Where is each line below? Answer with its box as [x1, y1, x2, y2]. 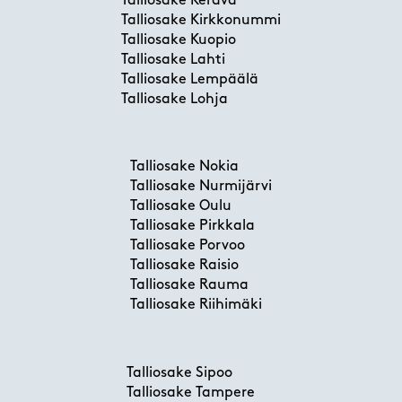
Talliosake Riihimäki [130, 298, 262, 313]
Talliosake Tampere [127, 385, 255, 400]
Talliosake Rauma [130, 278, 249, 293]
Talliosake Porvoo [130, 239, 245, 254]
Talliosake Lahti [121, 52, 225, 67]
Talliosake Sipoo [127, 365, 232, 380]
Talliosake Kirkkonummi [121, 13, 281, 28]
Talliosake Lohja [121, 92, 228, 107]
